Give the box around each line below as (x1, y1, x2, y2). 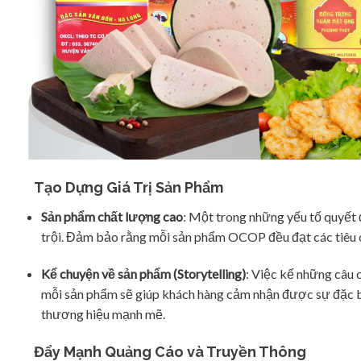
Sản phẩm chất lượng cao (40, 209, 183, 225)
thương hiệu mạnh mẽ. (40, 305, 165, 322)
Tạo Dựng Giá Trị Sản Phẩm (24, 179, 223, 197)
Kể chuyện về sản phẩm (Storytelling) (40, 265, 246, 281)
